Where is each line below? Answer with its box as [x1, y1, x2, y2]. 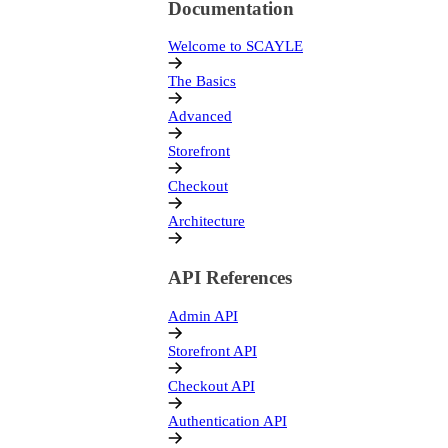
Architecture [168, 213, 245, 230]
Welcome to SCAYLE [168, 38, 303, 55]
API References [168, 267, 292, 289]
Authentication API [168, 412, 287, 429]
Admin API [168, 307, 238, 324]
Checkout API [168, 377, 255, 394]
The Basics [168, 73, 236, 90]
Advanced [168, 108, 232, 125]
